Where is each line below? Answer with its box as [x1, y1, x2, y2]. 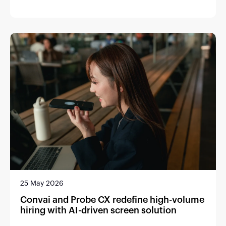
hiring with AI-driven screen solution [20, 206, 177, 215]
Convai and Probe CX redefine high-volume [20, 195, 204, 205]
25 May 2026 [20, 180, 64, 188]
